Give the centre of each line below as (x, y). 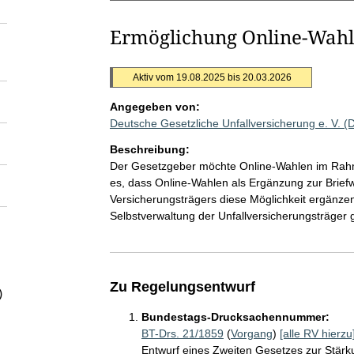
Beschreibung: (149, 149)
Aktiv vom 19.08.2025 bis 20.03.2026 (212, 77)
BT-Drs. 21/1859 (182, 333)
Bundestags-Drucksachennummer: (235, 317)
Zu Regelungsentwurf (182, 287)
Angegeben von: (154, 107)
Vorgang (251, 333)
